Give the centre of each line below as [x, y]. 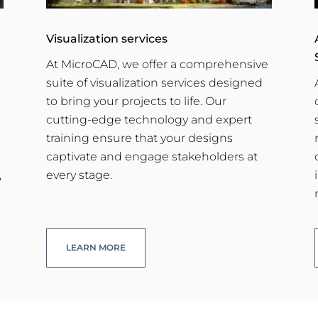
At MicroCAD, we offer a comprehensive [157, 64]
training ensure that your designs [139, 138]
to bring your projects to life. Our [136, 101]
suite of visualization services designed [154, 82]
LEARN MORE [95, 248]
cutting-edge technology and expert [149, 119]
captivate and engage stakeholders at [152, 156]
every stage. [79, 175]
